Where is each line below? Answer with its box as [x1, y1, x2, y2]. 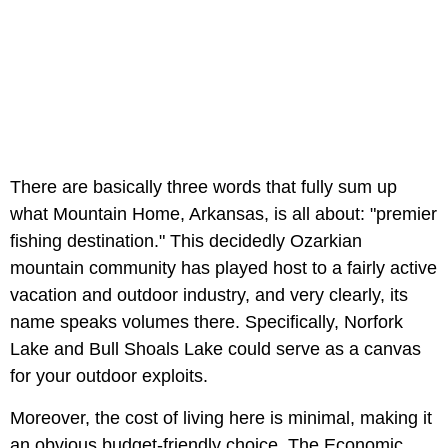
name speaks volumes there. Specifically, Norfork [10, 312, 403, 333]
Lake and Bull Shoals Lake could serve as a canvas [10, 339, 421, 360]
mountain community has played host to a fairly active [10, 258, 437, 279]
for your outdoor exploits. [10, 366, 208, 387]
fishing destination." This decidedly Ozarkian [10, 231, 362, 252]
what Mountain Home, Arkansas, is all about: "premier [10, 204, 437, 225]
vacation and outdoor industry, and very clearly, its [10, 285, 408, 306]
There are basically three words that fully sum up [10, 177, 397, 198]
